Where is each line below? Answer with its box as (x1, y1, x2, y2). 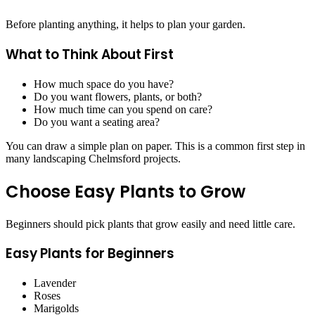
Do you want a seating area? (34, 115, 160, 128)
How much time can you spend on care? (34, 103, 212, 115)
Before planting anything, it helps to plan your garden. (6, 18, 245, 31)
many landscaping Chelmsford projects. (6, 152, 181, 165)
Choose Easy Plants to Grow (6, 179, 245, 203)
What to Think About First (6, 44, 174, 64)
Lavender (34, 276, 76, 289)
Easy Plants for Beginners (6, 244, 174, 264)
